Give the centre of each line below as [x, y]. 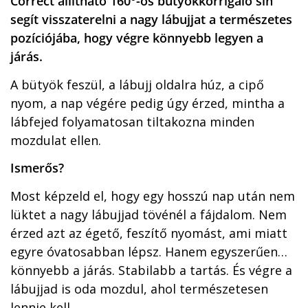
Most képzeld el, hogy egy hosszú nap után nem [153, 196]
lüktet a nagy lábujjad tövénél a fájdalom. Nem [148, 214]
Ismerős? [37, 168]
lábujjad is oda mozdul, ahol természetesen [139, 288]
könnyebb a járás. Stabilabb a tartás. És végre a [151, 270]
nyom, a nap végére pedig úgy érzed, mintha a [147, 103]
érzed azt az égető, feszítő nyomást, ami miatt [149, 233]
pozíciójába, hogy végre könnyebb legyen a [137, 38]
